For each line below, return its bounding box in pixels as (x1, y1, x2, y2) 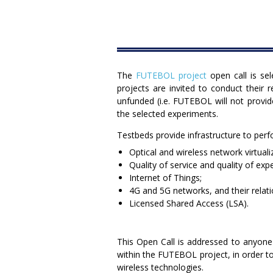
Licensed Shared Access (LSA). (129, 197, 249, 210)
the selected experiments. (117, 108, 218, 120)
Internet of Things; (129, 172, 202, 184)
